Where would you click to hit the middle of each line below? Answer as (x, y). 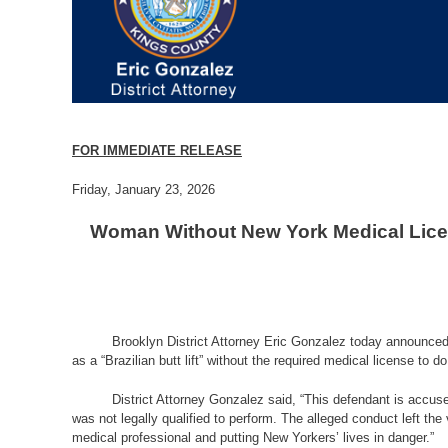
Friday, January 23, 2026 (143, 189)
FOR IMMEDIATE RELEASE (157, 151)
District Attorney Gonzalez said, (206, 399)
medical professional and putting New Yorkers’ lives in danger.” (253, 437)
